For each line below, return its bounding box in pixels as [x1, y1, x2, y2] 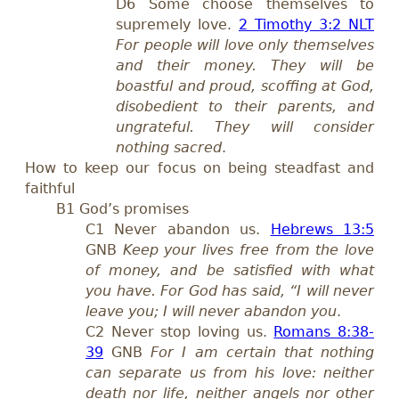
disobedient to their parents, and [116, 98, 374, 116]
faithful [25, 180, 75, 198]
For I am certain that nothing [151, 344, 375, 362]
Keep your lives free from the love [122, 241, 375, 259]
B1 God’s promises [56, 200, 189, 218]
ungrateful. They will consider [116, 118, 374, 136]
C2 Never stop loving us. [85, 323, 274, 341]
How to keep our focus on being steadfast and [25, 159, 374, 177]
